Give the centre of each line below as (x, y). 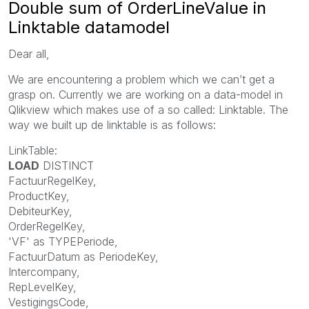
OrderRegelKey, (47, 226)
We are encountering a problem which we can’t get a (141, 79)
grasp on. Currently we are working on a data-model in (146, 94)
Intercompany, (44, 271)
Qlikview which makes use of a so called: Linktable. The (148, 109)
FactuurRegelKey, (52, 180)
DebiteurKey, (40, 211)
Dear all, (29, 53)
